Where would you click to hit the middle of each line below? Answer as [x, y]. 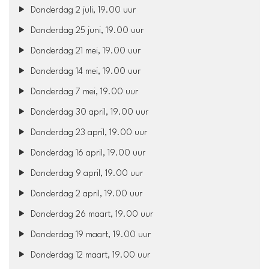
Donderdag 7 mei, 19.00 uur [83, 92]
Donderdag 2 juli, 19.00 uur [82, 10]
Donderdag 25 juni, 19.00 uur [86, 31]
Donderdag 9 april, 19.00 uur [86, 174]
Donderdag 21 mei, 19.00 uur [85, 51]
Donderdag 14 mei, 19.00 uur [85, 71]
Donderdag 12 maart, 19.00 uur [89, 255]
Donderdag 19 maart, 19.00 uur [90, 235]
